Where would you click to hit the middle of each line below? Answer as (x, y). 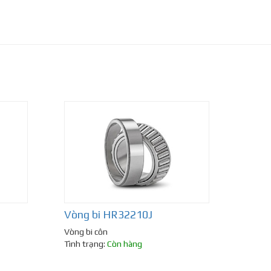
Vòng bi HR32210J (108, 215)
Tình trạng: (86, 244)
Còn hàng (125, 244)
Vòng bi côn (86, 232)
